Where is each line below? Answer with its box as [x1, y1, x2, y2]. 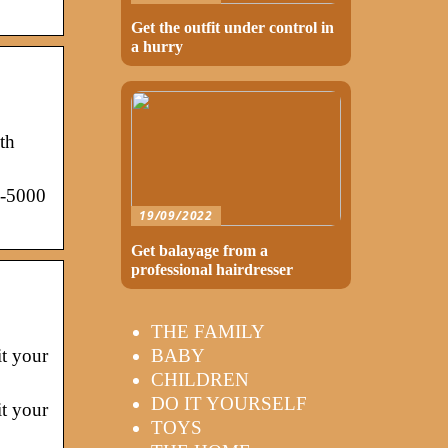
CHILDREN [151, 368, 249, 390]
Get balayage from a [131, 241, 268, 259]
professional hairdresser [131, 260, 293, 278]
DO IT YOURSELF [151, 392, 307, 414]
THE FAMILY [151, 320, 265, 342]
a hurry [131, 38, 183, 56]
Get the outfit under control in [131, 19, 334, 37]
